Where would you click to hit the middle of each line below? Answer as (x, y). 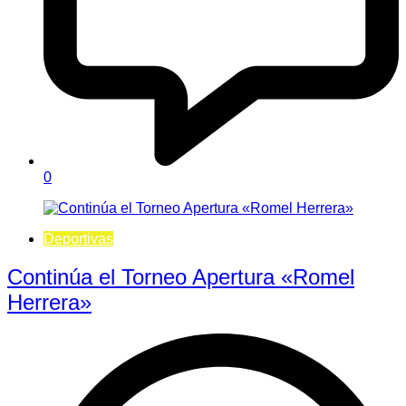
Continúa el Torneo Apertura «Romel (181, 277)
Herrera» (49, 303)
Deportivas (78, 238)
